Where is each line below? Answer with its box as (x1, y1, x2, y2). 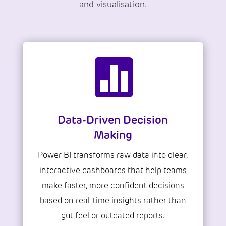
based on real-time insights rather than (39, 196, 186, 206)
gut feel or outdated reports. (61, 211, 165, 221)
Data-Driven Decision (58, 113, 168, 127)
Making (93, 128, 132, 142)
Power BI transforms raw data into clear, (37, 150, 188, 160)
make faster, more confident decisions (41, 181, 184, 191)
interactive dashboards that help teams (39, 165, 187, 176)
